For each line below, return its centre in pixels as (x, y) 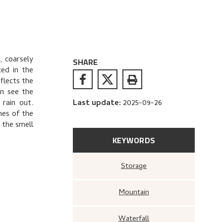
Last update (96, 104)
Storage (136, 166)
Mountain (137, 193)
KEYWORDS (134, 140)
